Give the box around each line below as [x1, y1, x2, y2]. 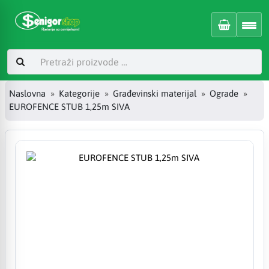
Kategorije [59, 88, 100, 99]
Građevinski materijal [113, 88, 196, 99]
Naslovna [9, 88, 46, 99]
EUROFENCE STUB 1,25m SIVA [9, 101, 130, 112]
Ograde [210, 88, 238, 99]
